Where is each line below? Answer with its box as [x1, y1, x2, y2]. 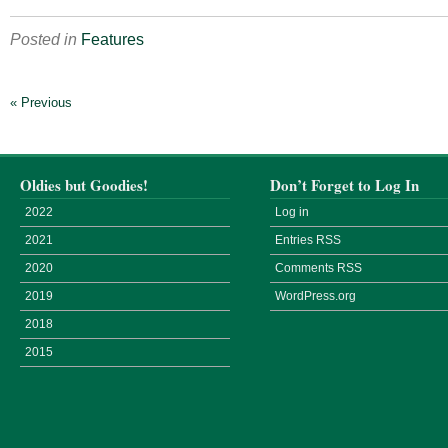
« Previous [10, 95, 72, 110]
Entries [275, 233, 316, 247]
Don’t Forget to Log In [270, 174, 419, 196]
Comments [275, 261, 337, 275]
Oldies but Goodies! [20, 174, 148, 196]
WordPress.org [275, 289, 356, 303]
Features [81, 30, 144, 48]
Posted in [10, 30, 81, 48]
